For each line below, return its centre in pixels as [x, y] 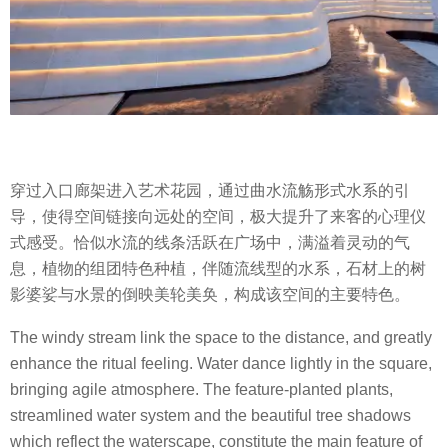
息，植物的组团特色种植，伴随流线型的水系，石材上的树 [218, 269]
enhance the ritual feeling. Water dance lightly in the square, [221, 363]
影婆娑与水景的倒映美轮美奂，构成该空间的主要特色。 [210, 295]
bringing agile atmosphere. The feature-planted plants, [201, 389]
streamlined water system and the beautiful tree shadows [210, 415]
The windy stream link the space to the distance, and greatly [221, 337]
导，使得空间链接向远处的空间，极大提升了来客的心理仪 [218, 217]
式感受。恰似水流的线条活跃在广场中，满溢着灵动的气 [210, 243]
